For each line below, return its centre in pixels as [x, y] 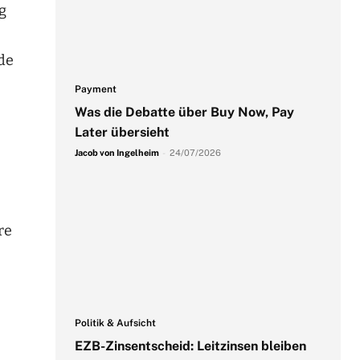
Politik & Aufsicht [115, 323]
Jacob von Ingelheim [117, 152]
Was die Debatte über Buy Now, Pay [184, 112]
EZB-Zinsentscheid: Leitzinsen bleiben [190, 346]
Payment [95, 89]
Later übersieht [122, 132]
